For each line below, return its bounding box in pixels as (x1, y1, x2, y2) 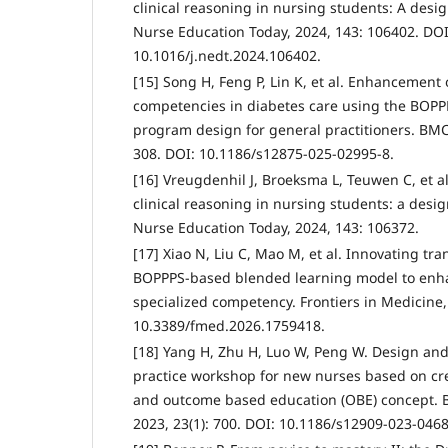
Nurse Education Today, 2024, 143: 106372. (133, 217, 419, 237)
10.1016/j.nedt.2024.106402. (133, 45, 321, 65)
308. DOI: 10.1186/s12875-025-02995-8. (133, 143, 394, 163)
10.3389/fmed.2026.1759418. (133, 315, 325, 335)
